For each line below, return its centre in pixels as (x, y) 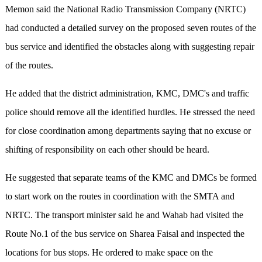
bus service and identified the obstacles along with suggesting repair (130, 47)
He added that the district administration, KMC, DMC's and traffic (127, 94)
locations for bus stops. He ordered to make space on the (109, 253)
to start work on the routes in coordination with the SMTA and (120, 196)
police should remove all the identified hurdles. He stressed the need (130, 112)
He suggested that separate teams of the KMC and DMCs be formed (131, 178)
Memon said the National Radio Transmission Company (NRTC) (125, 9)
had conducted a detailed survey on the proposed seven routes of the (130, 28)
